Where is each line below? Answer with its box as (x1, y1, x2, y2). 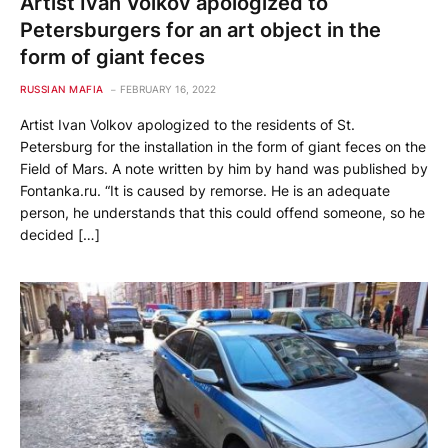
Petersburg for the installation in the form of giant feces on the (20, 137, 426, 155)
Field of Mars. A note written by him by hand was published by (20, 159, 428, 177)
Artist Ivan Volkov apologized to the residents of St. (20, 115, 355, 133)
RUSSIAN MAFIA (20, 82, 104, 95)
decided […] (20, 225, 100, 243)
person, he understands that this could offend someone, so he (20, 203, 425, 221)
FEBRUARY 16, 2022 (119, 82, 216, 95)
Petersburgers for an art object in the (20, 17, 381, 42)
